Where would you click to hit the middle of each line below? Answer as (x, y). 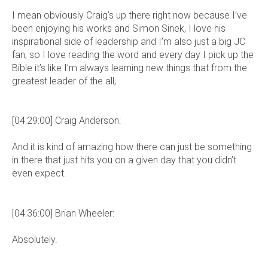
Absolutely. (35, 240)
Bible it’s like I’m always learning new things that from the (130, 68)
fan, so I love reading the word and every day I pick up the (133, 54)
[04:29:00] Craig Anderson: (66, 120)
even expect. (39, 173)
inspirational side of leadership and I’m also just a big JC (129, 41)
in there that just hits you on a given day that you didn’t (124, 160)
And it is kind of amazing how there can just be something (132, 147)
